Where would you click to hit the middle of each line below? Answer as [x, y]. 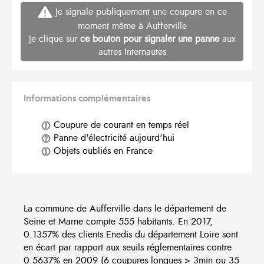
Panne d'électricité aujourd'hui [113, 138]
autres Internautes [132, 52]
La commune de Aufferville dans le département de [125, 209]
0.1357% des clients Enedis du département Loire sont [131, 235]
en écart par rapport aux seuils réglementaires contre [128, 248]
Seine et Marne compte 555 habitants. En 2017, [118, 222]
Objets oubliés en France [102, 151]
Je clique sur [54, 39]
